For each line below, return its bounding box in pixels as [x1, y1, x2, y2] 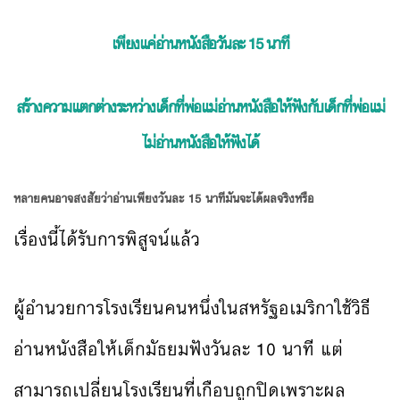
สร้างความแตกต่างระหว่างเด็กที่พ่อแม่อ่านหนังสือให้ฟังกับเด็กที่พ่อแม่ [15, 94, 385, 121]
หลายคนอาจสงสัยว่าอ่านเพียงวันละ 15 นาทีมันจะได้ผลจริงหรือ [13, 188, 314, 210]
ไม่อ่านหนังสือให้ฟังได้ [141, 129, 259, 157]
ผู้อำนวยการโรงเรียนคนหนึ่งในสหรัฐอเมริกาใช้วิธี [13, 291, 371, 323]
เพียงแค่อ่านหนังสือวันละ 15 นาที [111, 29, 289, 57]
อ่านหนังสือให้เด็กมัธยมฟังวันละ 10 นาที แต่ [13, 332, 343, 364]
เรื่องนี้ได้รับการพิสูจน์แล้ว [13, 222, 200, 254]
